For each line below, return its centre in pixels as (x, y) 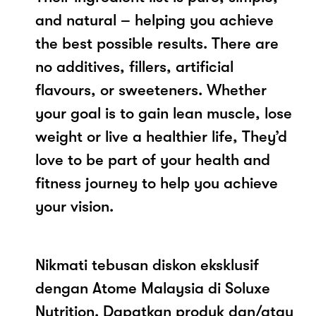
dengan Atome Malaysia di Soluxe (153, 288)
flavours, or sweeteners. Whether (151, 90)
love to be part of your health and (153, 159)
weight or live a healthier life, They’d (161, 136)
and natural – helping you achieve (154, 20)
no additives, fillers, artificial (134, 66)
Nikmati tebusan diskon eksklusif (147, 265)
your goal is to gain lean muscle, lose (164, 113)
